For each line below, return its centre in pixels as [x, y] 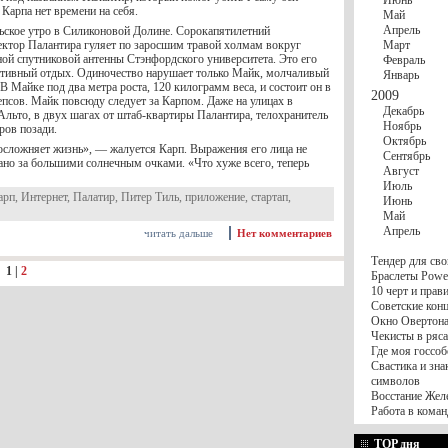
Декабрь [403, 111]
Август [401, 171]
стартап [269, 197]
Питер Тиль [150, 197]
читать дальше [178, 233]
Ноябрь [402, 126]
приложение [215, 197]
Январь [401, 75]
